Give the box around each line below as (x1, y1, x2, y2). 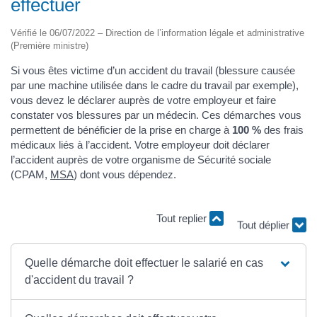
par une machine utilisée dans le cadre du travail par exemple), (11, 79, 299, 91)
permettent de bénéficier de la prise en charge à (11, 123, 232, 136)
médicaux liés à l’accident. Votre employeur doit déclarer (11, 138, 270, 151)
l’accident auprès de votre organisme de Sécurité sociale (11, 153, 271, 166)
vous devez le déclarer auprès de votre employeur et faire (11, 93, 276, 106)
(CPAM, (11, 168, 50, 180)
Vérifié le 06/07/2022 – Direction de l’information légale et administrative (11, 27, 304, 38)
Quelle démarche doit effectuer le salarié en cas (25, 256, 264, 269)
